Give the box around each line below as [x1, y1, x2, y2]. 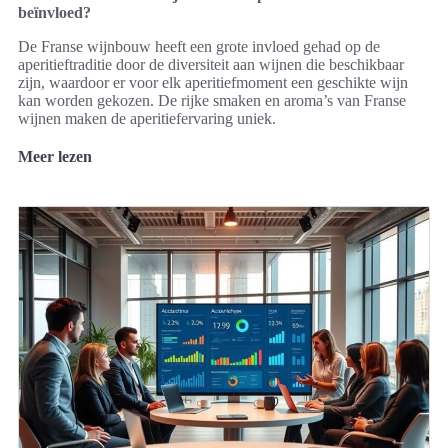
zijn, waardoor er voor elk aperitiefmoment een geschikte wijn [18, 73, 408, 91]
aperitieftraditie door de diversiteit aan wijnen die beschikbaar [18, 55, 404, 73]
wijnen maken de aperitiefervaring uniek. [18, 109, 276, 127]
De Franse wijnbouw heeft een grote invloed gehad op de [18, 37, 380, 55]
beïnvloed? [18, 3, 91, 21]
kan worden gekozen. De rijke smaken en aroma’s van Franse [18, 91, 406, 109]
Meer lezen [18, 147, 92, 165]
